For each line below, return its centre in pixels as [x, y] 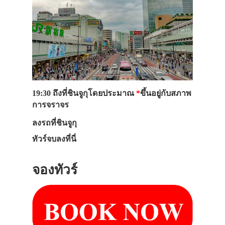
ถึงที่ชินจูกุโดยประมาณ [94, 94]
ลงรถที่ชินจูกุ [54, 123]
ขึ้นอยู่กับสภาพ [166, 94]
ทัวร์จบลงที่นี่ [54, 139]
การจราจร [50, 105]
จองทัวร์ [55, 170]
